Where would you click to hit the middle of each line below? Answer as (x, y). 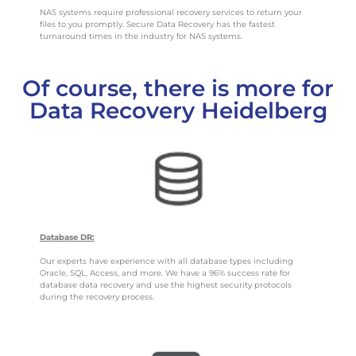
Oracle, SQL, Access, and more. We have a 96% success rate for (165, 273)
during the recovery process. (97, 296)
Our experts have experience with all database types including (166, 261)
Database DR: (67, 238)
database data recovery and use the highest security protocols (166, 284)
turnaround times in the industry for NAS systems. (141, 36)
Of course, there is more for (178, 88)
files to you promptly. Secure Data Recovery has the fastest (157, 24)
